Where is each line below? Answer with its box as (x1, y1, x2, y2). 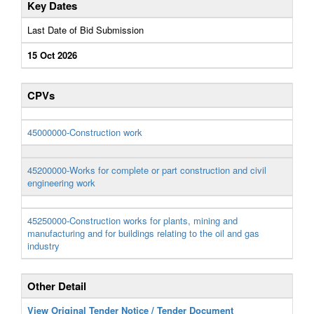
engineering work (27, 176, 95, 189)
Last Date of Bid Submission (27, 23, 144, 36)
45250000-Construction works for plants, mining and (27, 214, 238, 227)
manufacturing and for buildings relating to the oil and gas (27, 226, 259, 240)
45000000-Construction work (27, 125, 142, 139)
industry (27, 239, 60, 252)
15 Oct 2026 (27, 48, 77, 62)
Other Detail (27, 278, 86, 294)
